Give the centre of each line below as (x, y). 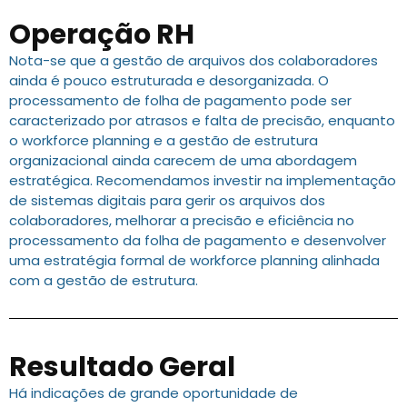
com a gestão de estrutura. (104, 281)
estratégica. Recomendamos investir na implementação (203, 181)
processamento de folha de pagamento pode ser (180, 101)
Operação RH (102, 35)
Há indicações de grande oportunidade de (154, 393)
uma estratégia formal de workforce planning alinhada (194, 261)
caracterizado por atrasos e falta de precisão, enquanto (202, 121)
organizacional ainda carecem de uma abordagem (183, 161)
